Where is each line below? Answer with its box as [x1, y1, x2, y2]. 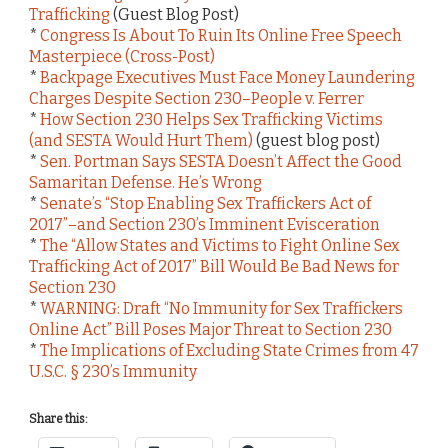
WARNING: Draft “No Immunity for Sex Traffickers [40, 298, 403, 318]
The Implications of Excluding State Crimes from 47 [40, 340, 419, 360]
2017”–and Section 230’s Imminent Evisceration [29, 214, 380, 234]
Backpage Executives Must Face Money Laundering [40, 67, 415, 87]
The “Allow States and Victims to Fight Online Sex [40, 235, 400, 255]
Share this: [29, 411, 88, 426]
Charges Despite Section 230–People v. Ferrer [29, 88, 364, 108]
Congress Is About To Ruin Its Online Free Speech [40, 25, 402, 45]
